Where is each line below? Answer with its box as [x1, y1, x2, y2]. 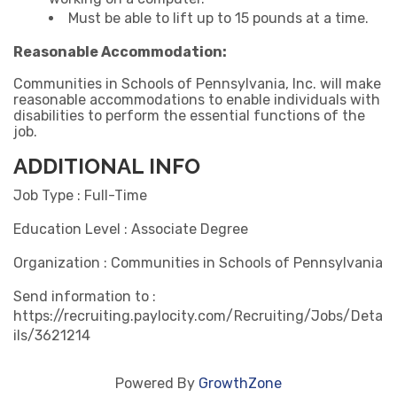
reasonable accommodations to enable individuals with [13, 90, 380, 108]
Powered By [115, 374, 198, 392]
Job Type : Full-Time [13, 186, 147, 204]
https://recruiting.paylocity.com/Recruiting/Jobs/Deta [13, 307, 383, 324]
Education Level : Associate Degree [13, 220, 248, 237]
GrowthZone [198, 374, 282, 392]
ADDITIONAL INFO [13, 152, 200, 179]
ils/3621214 [13, 326, 90, 344]
